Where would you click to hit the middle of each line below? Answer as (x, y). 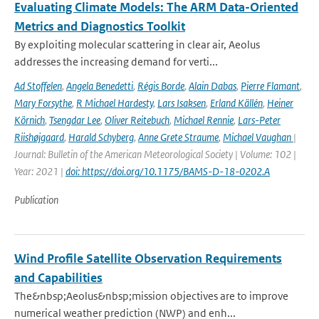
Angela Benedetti (100, 86)
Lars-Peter (259, 120)
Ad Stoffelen (38, 86)
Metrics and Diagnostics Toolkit (100, 26)
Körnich (30, 120)
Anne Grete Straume (178, 137)
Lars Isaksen (182, 103)
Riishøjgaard (39, 137)
